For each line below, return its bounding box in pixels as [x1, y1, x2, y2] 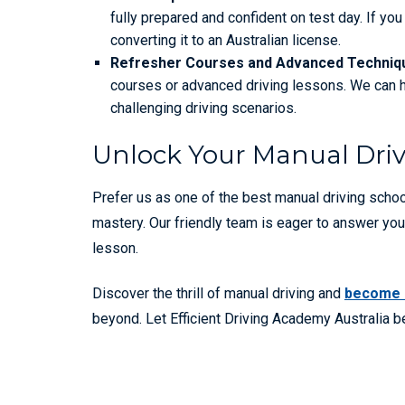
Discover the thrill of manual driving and [92, 284, 344, 302]
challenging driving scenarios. [110, 99, 297, 118]
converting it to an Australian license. [110, 32, 341, 50]
